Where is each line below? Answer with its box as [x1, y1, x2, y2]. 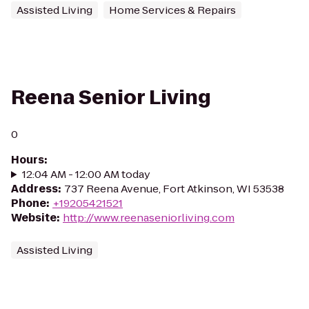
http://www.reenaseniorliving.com [63, 210, 235, 225]
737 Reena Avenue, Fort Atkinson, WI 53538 [64, 181, 284, 196]
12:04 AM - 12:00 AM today [21, 167, 150, 181]
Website [11, 210, 57, 225]
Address [11, 181, 58, 196]
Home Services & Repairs [109, 3, 236, 17]
